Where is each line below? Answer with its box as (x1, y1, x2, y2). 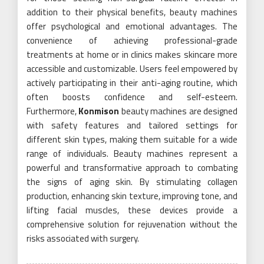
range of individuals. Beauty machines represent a (27, 146, 237, 160)
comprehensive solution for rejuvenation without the (27, 217, 237, 231)
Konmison (78, 104, 120, 118)
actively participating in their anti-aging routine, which (27, 75, 237, 90)
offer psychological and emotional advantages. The (27, 19, 237, 33)
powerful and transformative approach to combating (27, 160, 237, 174)
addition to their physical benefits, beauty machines (27, 5, 237, 19)
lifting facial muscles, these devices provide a (27, 203, 237, 217)
